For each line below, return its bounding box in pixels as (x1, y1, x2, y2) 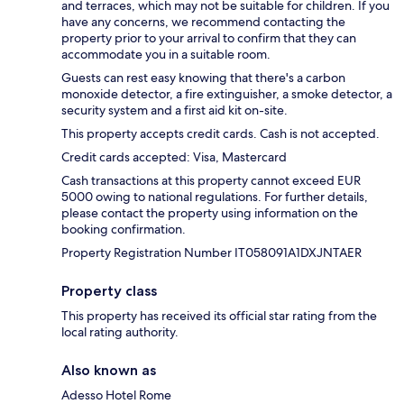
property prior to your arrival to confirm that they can (61, 30, 356, 47)
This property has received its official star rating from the (61, 308, 377, 325)
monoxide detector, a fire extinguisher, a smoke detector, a (61, 86, 392, 103)
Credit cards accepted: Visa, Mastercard (61, 149, 287, 166)
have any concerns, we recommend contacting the (61, 14, 345, 31)
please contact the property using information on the (61, 205, 358, 222)
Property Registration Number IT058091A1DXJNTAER (61, 244, 362, 262)
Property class (61, 282, 157, 300)
